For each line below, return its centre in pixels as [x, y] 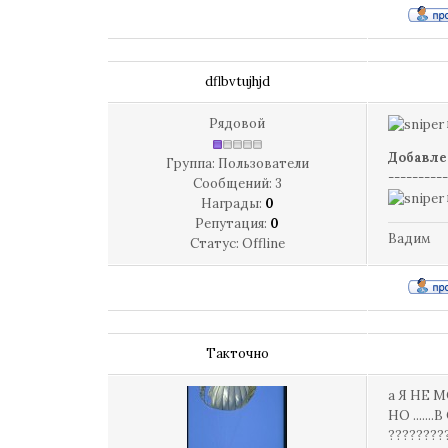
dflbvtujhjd [237, 81]
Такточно [237, 353]
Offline [263, 243]
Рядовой [237, 123]
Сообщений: [233, 183]
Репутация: [232, 223]
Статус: [215, 243]
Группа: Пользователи [237, 163]
